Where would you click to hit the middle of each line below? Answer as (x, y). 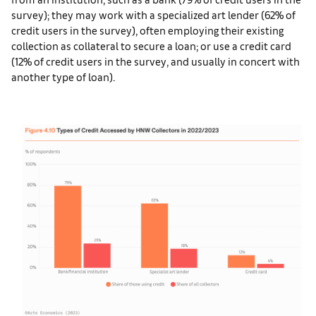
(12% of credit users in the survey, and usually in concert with (156, 61)
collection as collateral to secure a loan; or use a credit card (151, 46)
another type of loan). (63, 77)
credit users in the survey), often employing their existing (147, 30)
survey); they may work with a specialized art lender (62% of (153, 15)
